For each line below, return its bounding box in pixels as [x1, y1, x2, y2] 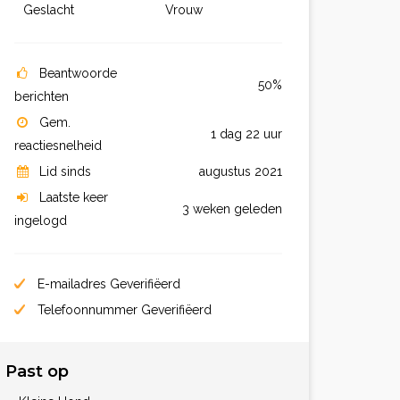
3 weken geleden [182, 202, 282, 216]
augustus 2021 [199, 164, 282, 179]
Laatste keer [39, 190, 108, 204]
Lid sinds [39, 164, 91, 179]
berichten [14, 89, 69, 104]
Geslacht [23, 3, 74, 17]
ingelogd [14, 213, 67, 228]
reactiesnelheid [14, 138, 102, 153]
